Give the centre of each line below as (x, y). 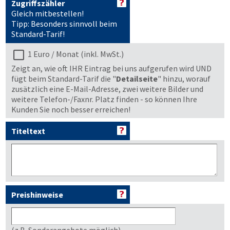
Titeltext (28, 131)
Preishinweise (37, 195)
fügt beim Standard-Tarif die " (64, 79)
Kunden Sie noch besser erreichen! (71, 109)
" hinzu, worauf (184, 79)
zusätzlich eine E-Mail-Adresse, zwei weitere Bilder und (107, 89)
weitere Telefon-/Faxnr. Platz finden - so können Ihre (104, 99)
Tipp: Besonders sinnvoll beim (64, 24)
